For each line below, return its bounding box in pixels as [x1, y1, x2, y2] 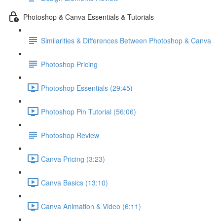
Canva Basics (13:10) [41, 177, 108, 187]
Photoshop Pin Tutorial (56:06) [41, 106, 136, 116]
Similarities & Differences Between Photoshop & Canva [41, 35, 211, 45]
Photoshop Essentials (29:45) [41, 82, 133, 93]
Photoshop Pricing [41, 59, 98, 69]
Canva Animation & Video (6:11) [41, 201, 141, 211]
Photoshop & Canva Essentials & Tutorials [23, 11, 154, 22]
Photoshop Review [41, 130, 99, 140]
